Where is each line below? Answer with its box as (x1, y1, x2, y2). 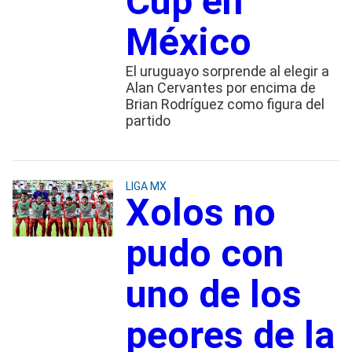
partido (125, 112, 170, 129)
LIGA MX (125, 179, 167, 192)
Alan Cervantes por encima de (125, 79, 316, 96)
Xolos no (125, 189, 276, 235)
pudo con (125, 230, 284, 276)
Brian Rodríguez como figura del (125, 95, 324, 112)
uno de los (125, 271, 302, 317)
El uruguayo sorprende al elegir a (125, 62, 329, 79)
